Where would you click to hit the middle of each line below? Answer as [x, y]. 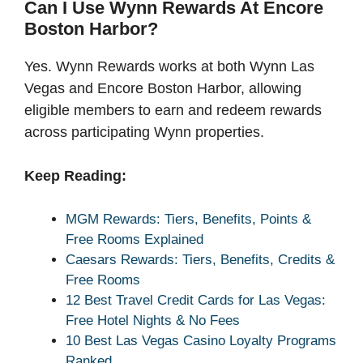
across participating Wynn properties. [144, 132]
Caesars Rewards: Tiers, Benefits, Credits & [200, 259]
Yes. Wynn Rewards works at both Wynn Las [169, 66]
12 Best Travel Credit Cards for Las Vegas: [196, 300]
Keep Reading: [75, 175]
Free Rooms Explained [135, 239]
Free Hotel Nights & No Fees [153, 320]
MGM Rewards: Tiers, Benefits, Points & [188, 219]
